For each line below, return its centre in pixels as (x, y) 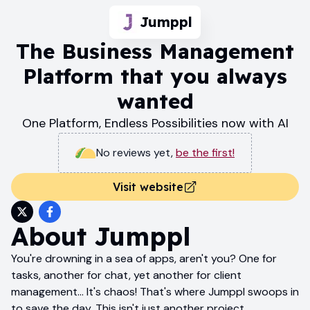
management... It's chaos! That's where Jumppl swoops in (155, 291)
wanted (155, 101)
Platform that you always (155, 76)
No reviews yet (134, 152)
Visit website (148, 186)
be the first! (205, 152)
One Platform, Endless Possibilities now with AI (155, 123)
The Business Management (155, 51)
